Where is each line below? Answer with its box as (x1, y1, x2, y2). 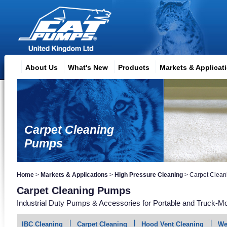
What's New (68, 63, 108, 71)
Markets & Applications (41, 171, 108, 178)
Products (118, 63, 149, 71)
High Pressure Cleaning (115, 171, 183, 178)
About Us (25, 63, 58, 71)
